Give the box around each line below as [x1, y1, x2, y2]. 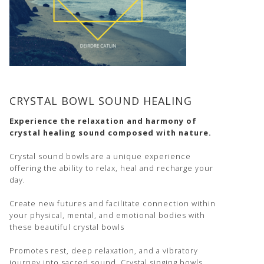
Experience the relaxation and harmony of [9, 115, 197, 126]
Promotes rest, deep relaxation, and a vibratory [9, 245, 198, 256]
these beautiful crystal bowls [9, 222, 124, 232]
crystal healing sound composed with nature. [9, 127, 212, 138]
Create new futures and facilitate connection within [9, 198, 216, 209]
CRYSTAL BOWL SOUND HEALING [9, 94, 192, 108]
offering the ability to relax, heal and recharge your [9, 163, 213, 173]
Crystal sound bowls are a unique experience [9, 151, 191, 161]
